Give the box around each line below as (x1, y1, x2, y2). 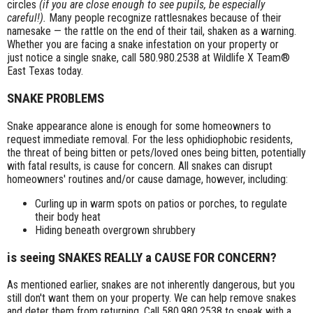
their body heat (35, 210, 101, 224)
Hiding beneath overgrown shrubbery (35, 223, 196, 237)
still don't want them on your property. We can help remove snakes (7, 291, 296, 305)
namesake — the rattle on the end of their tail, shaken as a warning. (7, 24, 296, 38)
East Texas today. (7, 64, 86, 78)
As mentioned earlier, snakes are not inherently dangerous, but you (7, 278, 295, 292)
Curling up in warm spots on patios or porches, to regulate (35, 196, 287, 210)
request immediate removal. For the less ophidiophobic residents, (7, 132, 293, 146)
